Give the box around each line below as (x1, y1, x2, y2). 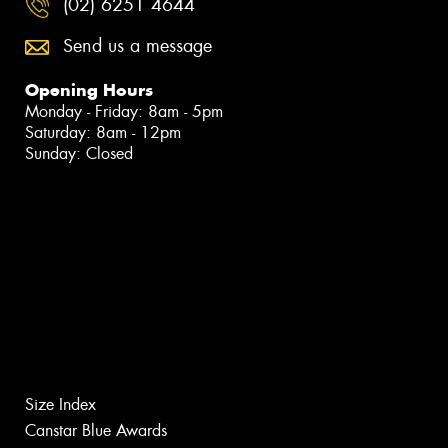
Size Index (25, 393, 96, 415)
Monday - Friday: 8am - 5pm (25, 101, 223, 123)
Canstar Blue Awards (25, 419, 167, 441)
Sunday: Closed (25, 143, 133, 165)
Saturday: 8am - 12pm (25, 122, 181, 144)
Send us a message (63, 34, 212, 59)
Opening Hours (25, 79, 153, 102)
